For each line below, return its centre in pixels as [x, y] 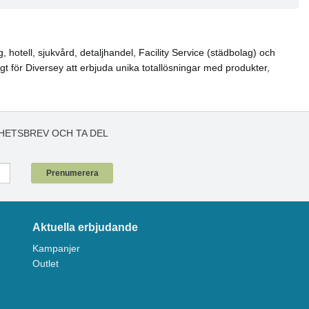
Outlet [45, 264]
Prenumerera [72, 173]
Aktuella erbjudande [85, 228]
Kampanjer [56, 249]
